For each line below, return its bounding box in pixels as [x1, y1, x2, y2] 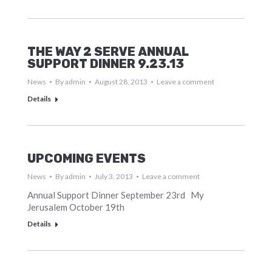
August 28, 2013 [94, 77, 148, 86]
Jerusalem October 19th [27, 202, 124, 212]
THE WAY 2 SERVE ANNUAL [27, 44, 189, 59]
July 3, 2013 [94, 172, 133, 181]
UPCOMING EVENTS [27, 151, 146, 166]
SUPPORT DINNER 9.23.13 [27, 56, 184, 71]
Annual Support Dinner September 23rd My [27, 189, 204, 200]
